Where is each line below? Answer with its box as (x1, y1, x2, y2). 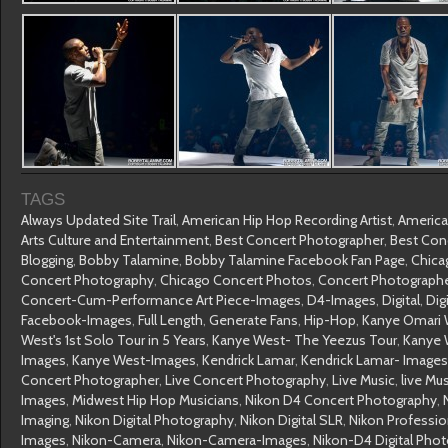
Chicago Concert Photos (160, 271, 312, 289)
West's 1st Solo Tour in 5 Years (21, 331, 206, 349)
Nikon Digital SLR (240, 411, 343, 429)
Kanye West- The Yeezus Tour (212, 331, 397, 349)
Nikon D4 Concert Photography (245, 391, 437, 409)
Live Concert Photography (165, 371, 326, 389)
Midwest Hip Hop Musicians (72, 391, 239, 409)
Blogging (21, 251, 73, 269)
